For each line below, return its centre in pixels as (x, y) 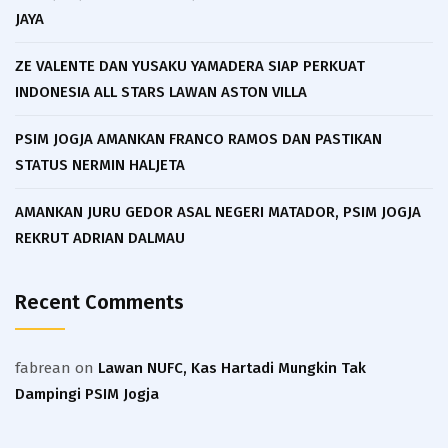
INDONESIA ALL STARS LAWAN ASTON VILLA (161, 92)
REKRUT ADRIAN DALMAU (100, 238)
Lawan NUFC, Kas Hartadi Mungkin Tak (232, 367)
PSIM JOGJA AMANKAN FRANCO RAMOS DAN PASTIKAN (198, 139)
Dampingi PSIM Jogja (87, 393)
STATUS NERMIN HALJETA (100, 165)
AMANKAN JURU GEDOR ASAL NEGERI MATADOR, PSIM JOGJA (218, 212)
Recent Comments (99, 301)
